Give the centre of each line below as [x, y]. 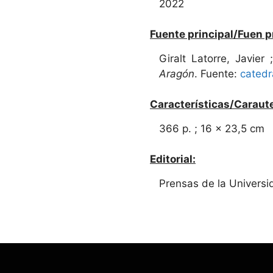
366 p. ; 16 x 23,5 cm [212, 128]
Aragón [177, 73]
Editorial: [173, 159]
